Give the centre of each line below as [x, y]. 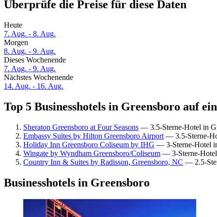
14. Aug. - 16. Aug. [34, 86]
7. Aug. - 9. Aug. [30, 69]
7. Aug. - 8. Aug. [30, 34]
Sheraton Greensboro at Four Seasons [81, 127]
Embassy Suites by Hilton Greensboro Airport [93, 136]
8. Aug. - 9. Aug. [30, 51]
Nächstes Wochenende [39, 77]
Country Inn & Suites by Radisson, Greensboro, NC [103, 162]
